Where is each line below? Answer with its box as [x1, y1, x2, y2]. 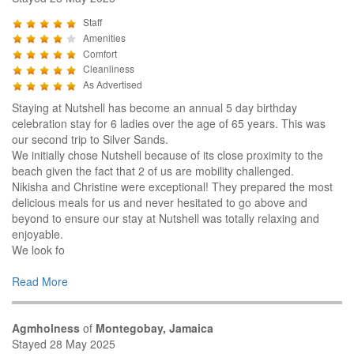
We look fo [12, 241, 65, 258]
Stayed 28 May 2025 [12, 335, 115, 352]
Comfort [83, 46, 117, 60]
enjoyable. [12, 225, 63, 242]
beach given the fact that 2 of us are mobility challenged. [12, 162, 294, 179]
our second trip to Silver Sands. [12, 130, 168, 147]
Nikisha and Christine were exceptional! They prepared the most [12, 178, 333, 194]
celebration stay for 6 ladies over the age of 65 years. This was [12, 115, 326, 131]
